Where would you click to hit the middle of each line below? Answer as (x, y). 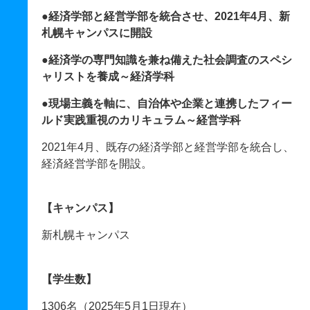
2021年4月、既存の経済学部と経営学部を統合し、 (168, 147)
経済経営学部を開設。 (97, 164)
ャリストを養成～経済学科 (108, 76)
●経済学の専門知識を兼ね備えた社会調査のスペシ (167, 60)
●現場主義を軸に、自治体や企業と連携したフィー (167, 103)
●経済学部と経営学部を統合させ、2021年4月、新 (166, 16)
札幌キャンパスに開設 (97, 33)
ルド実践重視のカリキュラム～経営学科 (141, 120)
